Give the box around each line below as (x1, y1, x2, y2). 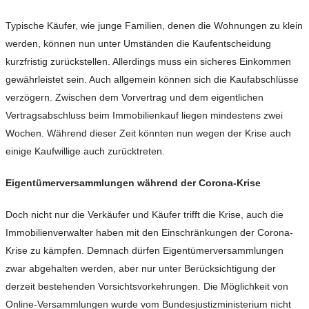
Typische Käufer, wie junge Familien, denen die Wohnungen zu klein (6, 20, 303, 32)
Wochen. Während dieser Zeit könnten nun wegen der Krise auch (6, 128, 291, 139)
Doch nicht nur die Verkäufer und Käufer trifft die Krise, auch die (6, 209, 283, 221)
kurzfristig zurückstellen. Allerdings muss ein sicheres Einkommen (6, 56, 291, 68)
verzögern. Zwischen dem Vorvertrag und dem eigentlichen (6, 92, 263, 103)
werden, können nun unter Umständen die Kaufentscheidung (6, 38, 271, 50)
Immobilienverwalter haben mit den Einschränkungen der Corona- (6, 227, 293, 239)
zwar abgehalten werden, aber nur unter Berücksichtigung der (6, 263, 276, 275)
